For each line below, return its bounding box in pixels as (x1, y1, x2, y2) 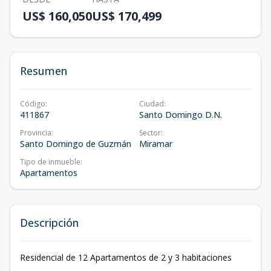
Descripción (20, 215, 79, 230)
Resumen (20, 64, 67, 78)
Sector (139, 128, 161, 138)
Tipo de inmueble (20, 157, 80, 167)
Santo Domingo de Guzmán (20, 138, 131, 149)
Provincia (20, 128, 51, 138)
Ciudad (139, 99, 164, 109)
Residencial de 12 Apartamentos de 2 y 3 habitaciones (20, 252, 232, 263)
